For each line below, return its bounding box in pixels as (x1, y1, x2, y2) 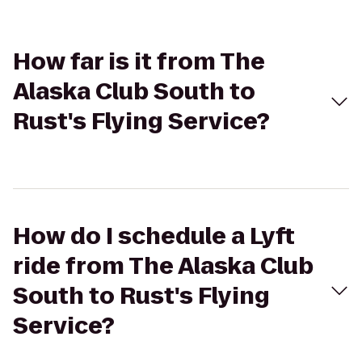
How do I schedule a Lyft (13, 221, 295, 252)
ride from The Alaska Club (13, 250, 314, 282)
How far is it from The (13, 46, 265, 78)
